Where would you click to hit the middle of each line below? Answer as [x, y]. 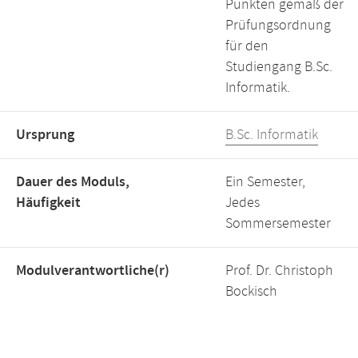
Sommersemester [278, 224]
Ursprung [45, 135]
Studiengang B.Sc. [279, 67]
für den [247, 46]
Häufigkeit [48, 203]
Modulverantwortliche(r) [93, 271]
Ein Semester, [265, 182]
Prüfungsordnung [278, 26]
